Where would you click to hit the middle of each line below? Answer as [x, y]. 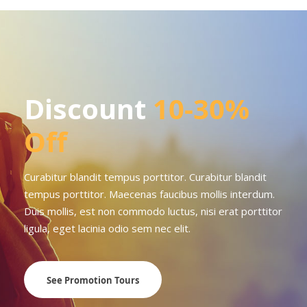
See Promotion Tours [93, 280]
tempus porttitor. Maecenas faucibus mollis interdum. [149, 194]
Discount [88, 109]
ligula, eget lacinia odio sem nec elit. [107, 229]
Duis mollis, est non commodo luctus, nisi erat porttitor [153, 211]
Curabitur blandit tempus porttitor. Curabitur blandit [145, 177]
